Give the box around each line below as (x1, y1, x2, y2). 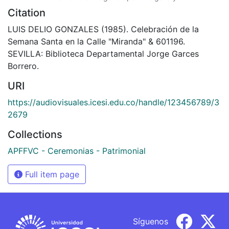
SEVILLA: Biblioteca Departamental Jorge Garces (8, 48, 199, 59)
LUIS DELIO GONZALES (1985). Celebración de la (8, 24, 199, 34)
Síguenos (133, 216, 168, 226)
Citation (8, 6, 45, 19)
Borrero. (8, 60, 39, 71)
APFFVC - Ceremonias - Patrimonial (8, 145, 146, 156)
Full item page (22, 169, 79, 179)
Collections (8, 128, 62, 141)
